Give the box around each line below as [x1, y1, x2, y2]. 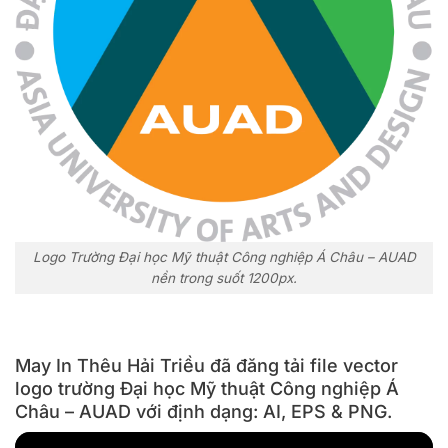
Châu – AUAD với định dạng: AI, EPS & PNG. [15, 401, 392, 423]
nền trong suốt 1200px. [151, 270, 297, 287]
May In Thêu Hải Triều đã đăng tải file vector [15, 355, 398, 377]
